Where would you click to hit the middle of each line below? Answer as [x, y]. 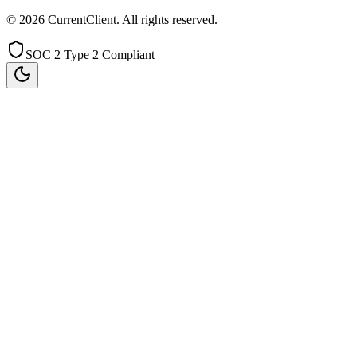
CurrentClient [82, 20]
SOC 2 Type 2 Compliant [90, 55]
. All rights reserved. [167, 20]
